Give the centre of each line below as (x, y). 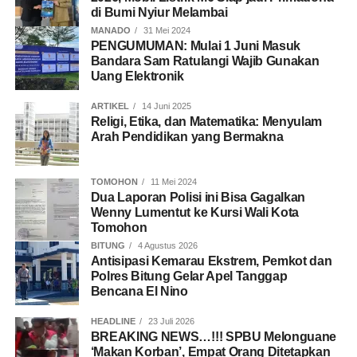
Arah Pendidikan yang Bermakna (187, 136)
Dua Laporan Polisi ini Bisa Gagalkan (198, 197)
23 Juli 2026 (170, 321)
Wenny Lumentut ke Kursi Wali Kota (195, 212)
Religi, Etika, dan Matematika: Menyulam (206, 121)
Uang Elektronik (137, 76)
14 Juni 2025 (165, 106)
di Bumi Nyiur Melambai (159, 12)
